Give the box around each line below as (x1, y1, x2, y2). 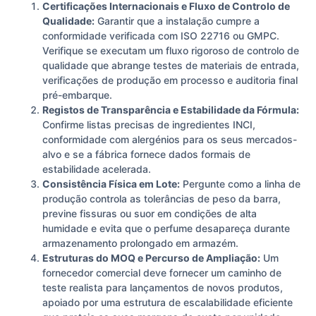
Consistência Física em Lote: (42, 178, 180, 190)
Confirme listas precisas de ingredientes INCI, (42, 119, 255, 131)
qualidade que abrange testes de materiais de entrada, (42, 59, 299, 72)
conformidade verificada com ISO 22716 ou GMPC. (42, 30, 279, 42)
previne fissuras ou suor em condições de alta (42, 207, 257, 220)
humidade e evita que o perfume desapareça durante (42, 222, 290, 235)
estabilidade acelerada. (42, 163, 151, 176)
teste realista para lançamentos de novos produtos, (42, 281, 283, 294)
